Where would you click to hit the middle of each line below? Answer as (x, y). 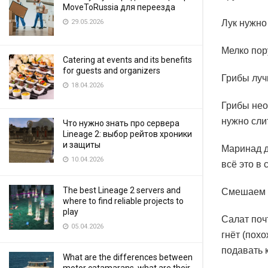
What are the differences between (128, 257)
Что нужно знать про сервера (121, 123)
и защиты (82, 145)
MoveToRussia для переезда (119, 7)
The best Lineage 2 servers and (122, 190)
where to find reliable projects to (123, 201)
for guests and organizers (112, 71)
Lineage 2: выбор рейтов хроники (127, 134)
